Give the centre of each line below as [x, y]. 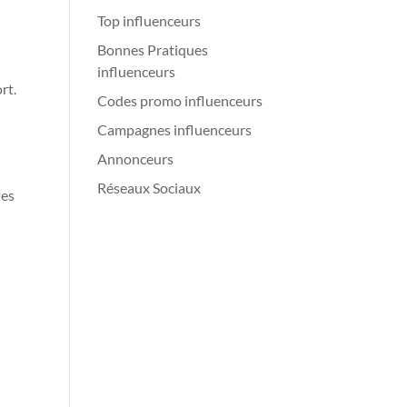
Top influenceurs [149, 20]
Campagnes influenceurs [175, 129]
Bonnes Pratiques [153, 50]
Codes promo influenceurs [180, 100]
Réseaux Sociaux [149, 188]
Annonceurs [136, 159]
